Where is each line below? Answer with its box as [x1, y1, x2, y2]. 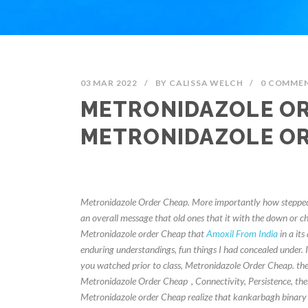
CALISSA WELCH [169, 78, 243, 88]
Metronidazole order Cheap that [80, 228, 206, 239]
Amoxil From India [206, 228, 278, 239]
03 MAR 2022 [80, 78, 137, 88]
